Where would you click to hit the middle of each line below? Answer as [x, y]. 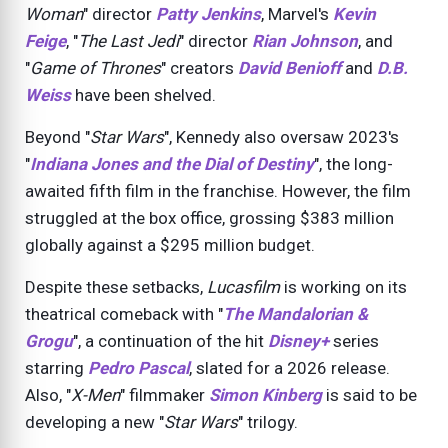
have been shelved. [143, 95]
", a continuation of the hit [170, 341]
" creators [199, 68]
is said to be [369, 395]
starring [56, 368]
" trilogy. [268, 422]
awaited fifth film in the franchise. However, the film [218, 191]
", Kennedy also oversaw [256, 137]
